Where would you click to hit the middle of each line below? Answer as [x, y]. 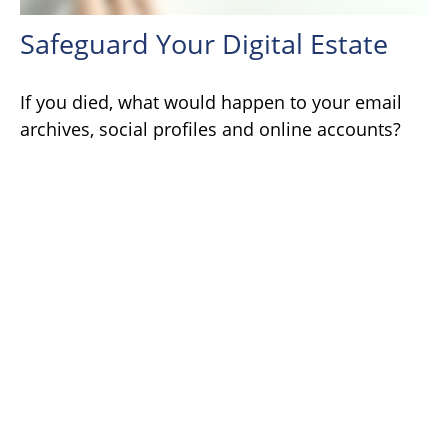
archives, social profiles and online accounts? [210, 129]
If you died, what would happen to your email [211, 102]
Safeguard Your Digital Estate [204, 44]
